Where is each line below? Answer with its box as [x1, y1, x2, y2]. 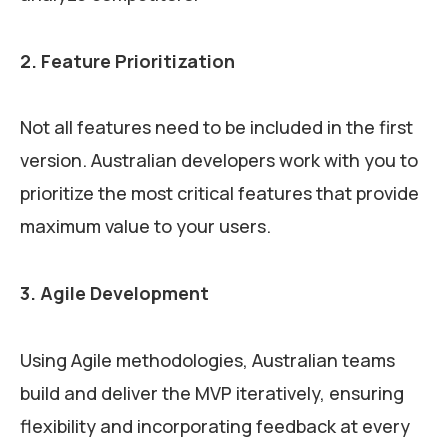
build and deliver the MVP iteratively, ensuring [20, 380, 404, 405]
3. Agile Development [20, 281, 209, 306]
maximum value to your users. [20, 214, 275, 239]
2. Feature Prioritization [20, 48, 235, 73]
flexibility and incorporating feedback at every [20, 413, 410, 438]
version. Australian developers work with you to [20, 148, 418, 173]
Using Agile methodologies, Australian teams [20, 347, 395, 372]
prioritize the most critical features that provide [20, 181, 419, 206]
